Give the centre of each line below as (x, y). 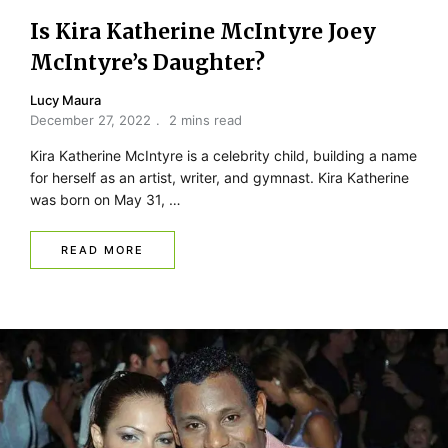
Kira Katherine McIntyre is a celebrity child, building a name (223, 156)
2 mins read (205, 120)
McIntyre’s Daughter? (147, 63)
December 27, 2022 (90, 120)
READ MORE (102, 250)
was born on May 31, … (105, 200)
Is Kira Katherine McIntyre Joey (203, 32)
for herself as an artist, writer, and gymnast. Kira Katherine (219, 178)
